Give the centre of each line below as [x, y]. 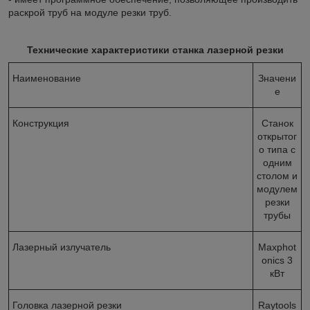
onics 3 [277, 260]
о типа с [277, 149]
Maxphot [277, 247]
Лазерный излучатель [62, 247]
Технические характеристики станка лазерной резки [155, 49]
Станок [277, 123]
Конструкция [41, 123]
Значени [277, 78]
